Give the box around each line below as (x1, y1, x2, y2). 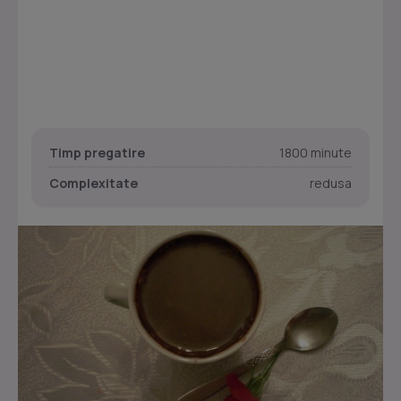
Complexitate (49, 175, 138, 192)
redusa (310, 175, 352, 192)
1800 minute (279, 144, 352, 161)
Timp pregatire (49, 144, 145, 161)
